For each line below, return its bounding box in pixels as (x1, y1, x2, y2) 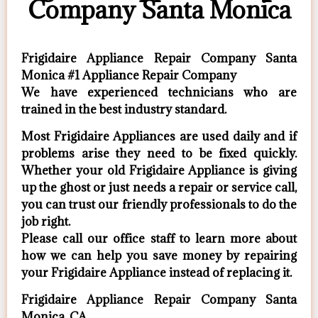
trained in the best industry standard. (21, 101, 226, 117)
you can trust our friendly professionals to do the (21, 197, 297, 213)
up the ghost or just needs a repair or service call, (21, 180, 297, 196)
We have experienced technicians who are (21, 84, 297, 100)
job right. (21, 214, 70, 230)
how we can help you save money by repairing (21, 248, 297, 264)
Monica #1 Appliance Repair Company (21, 67, 236, 83)
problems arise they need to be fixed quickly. (21, 146, 297, 162)
